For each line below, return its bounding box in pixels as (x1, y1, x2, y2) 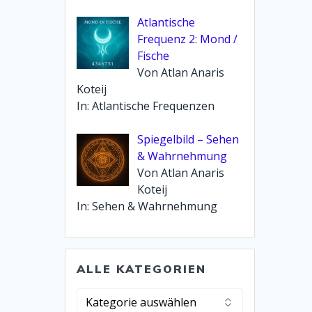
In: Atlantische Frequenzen (77, 97, 215, 114)
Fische (137, 47, 170, 63)
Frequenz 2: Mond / (137, 31, 238, 47)
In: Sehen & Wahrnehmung (77, 198, 218, 214)
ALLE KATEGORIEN (77, 261, 207, 276)
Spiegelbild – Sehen (137, 131, 240, 147)
